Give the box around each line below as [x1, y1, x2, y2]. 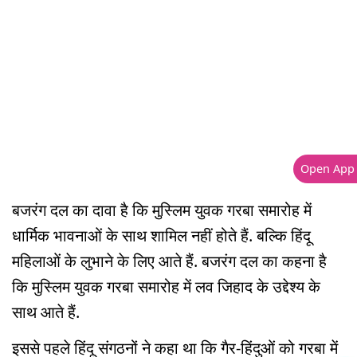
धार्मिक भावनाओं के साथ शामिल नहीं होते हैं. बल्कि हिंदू [12, 225, 311, 247]
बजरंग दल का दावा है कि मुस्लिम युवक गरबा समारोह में [12, 199, 312, 222]
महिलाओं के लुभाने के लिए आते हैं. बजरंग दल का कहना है [12, 250, 327, 273]
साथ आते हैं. [12, 301, 80, 324]
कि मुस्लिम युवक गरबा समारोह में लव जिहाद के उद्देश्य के [12, 276, 320, 298]
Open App [300, 161, 355, 177]
